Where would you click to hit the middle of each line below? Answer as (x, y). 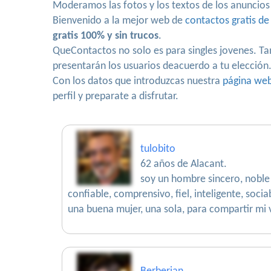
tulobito (158, 149)
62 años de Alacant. (184, 164)
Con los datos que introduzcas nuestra (138, 81)
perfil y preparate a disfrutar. (116, 96)
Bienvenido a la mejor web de (119, 21)
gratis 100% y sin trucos (106, 36)
